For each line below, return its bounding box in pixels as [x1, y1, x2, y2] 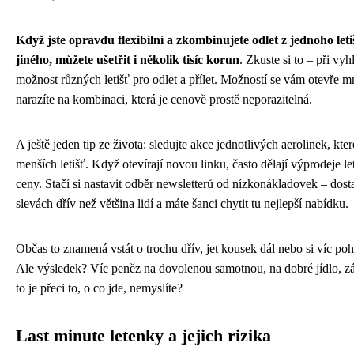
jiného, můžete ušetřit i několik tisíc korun [16, 52, 239, 66]
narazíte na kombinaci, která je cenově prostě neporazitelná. [16, 92, 312, 106]
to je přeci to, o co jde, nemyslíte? [16, 281, 183, 295]
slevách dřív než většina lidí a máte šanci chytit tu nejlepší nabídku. [16, 196, 348, 210]
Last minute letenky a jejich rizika [16, 326, 271, 345]
